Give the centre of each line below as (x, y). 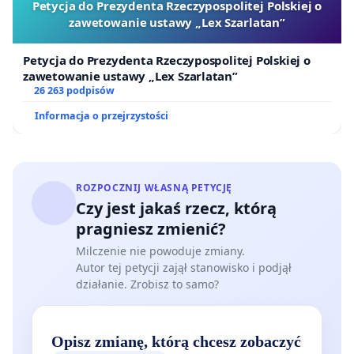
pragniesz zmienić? (151, 229)
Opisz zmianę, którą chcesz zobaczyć (176, 342)
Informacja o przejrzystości (102, 116)
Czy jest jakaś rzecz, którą (176, 209)
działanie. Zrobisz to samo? (147, 284)
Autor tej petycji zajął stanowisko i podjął (184, 268)
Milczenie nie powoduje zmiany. (160, 251)
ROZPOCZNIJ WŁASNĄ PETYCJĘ (154, 188)
